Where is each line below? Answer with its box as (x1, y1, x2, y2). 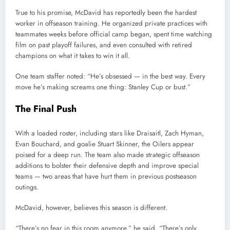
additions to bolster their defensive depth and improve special (15, 160, 199, 170)
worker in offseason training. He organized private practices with (15, 18, 207, 28)
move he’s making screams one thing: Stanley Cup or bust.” (15, 82, 190, 92)
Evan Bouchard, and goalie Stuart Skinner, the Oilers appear (15, 139, 194, 149)
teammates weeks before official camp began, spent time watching (15, 29, 212, 39)
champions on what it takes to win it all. (15, 50, 130, 61)
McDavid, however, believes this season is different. (15, 203, 167, 213)
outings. (15, 182, 39, 192)
